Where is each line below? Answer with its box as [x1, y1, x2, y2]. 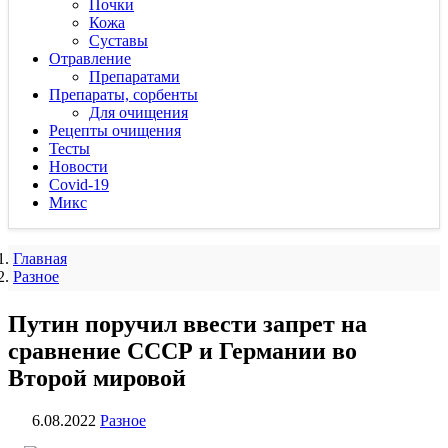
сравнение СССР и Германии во [8, 337, 357, 364]
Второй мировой [8, 364, 186, 391]
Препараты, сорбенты [49, 86, 198, 103]
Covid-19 [49, 176, 109, 193]
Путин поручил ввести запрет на [8, 310, 367, 337]
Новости [49, 158, 108, 175]
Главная [13, 250, 67, 267]
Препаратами [89, 68, 180, 85]
